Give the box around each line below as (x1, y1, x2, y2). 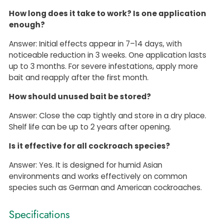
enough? (9, 19, 45, 30)
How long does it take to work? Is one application (9, 8, 206, 19)
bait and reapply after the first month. (9, 72, 149, 83)
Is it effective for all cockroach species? (9, 140, 170, 151)
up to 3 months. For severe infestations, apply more (9, 61, 198, 71)
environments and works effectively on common (9, 171, 187, 181)
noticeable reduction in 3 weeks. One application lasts (9, 49, 206, 60)
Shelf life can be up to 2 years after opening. (9, 121, 171, 132)
